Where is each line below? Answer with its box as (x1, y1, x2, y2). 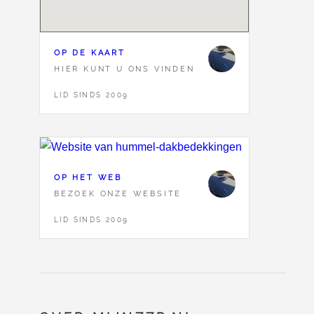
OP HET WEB (54, 172, 122, 183)
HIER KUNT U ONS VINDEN (54, 63, 195, 74)
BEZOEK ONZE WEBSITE (54, 189, 182, 199)
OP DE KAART (54, 47, 125, 57)
